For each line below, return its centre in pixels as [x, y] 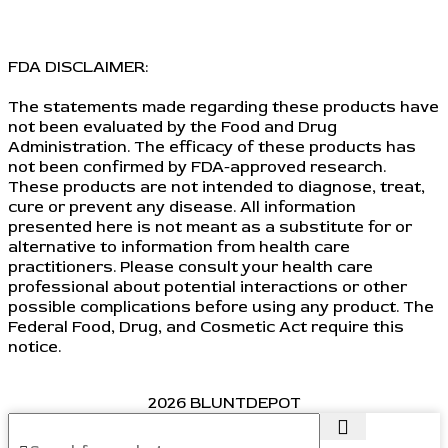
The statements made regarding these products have [223, 107]
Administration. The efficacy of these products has [212, 147]
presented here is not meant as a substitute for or [210, 227]
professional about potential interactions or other [207, 287]
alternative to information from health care [179, 247]
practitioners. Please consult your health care [190, 267]
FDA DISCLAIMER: [78, 67]
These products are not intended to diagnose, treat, [216, 187]
